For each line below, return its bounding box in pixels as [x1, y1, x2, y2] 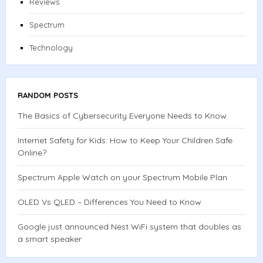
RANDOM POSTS [17, 90, 78, 100]
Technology [29, 43, 73, 53]
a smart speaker [17, 234, 82, 245]
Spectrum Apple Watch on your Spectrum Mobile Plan [17, 172, 227, 183]
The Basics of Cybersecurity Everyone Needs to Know [17, 110, 227, 122]
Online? [17, 147, 46, 159]
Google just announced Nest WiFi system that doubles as [17, 221, 241, 232]
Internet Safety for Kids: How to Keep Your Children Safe [17, 135, 232, 146]
